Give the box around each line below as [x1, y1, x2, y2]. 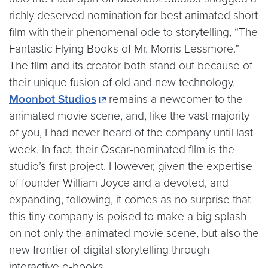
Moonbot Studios [9, 92, 96, 106]
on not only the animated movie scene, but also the [9, 226, 259, 240]
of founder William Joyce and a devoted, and [9, 176, 229, 190]
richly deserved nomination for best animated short [9, 8, 258, 23]
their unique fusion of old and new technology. [9, 75, 235, 90]
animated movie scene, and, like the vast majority [9, 109, 249, 123]
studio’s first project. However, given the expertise [9, 159, 252, 173]
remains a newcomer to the [106, 92, 243, 106]
